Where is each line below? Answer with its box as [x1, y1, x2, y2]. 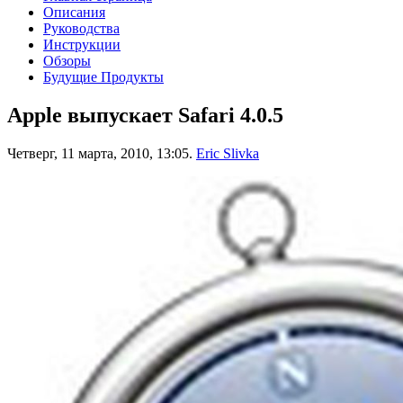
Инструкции [43, 36, 121, 52]
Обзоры [43, 52, 91, 68]
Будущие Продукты [43, 68, 164, 85]
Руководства [43, 20, 120, 36]
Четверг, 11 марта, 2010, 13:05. [7, 145, 193, 161]
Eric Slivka [196, 145, 259, 161]
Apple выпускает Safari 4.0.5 [7, 103, 283, 127]
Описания [43, 4, 105, 20]
